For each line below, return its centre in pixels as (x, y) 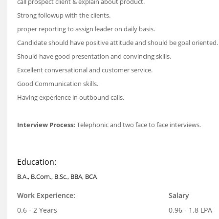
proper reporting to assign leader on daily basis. (86, 29)
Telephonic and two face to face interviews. (139, 125)
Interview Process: (47, 125)
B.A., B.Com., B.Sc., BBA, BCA (57, 176)
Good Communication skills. (58, 84)
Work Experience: (46, 195)
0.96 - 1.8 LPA (190, 210)
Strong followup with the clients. (64, 15)
